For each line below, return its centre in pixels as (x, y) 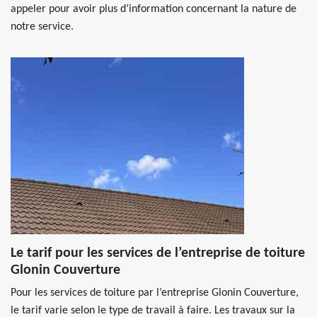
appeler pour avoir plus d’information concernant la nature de (154, 9)
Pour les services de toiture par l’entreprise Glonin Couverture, (155, 293)
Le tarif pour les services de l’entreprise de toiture (158, 253)
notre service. (42, 27)
